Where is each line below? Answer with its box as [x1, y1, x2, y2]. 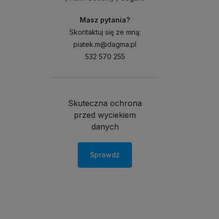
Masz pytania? [80, 15, 131, 24]
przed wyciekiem [74, 109, 136, 120]
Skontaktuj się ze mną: [69, 27, 141, 36]
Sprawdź [90, 150, 120, 159]
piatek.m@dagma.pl [73, 40, 137, 48]
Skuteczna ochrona [68, 98, 142, 108]
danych [91, 121, 119, 131]
